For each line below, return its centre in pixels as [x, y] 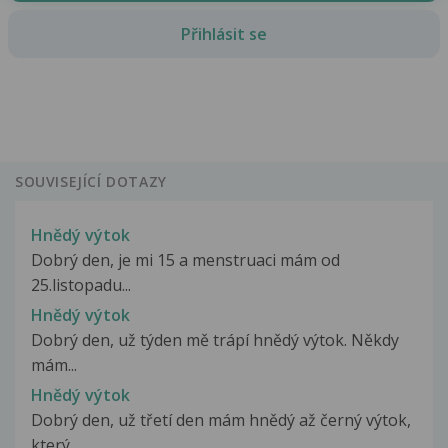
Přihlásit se [224, 33]
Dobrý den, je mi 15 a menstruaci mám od [185, 259]
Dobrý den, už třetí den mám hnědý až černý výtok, [221, 419]
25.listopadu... [81, 284]
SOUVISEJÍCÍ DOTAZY [91, 182]
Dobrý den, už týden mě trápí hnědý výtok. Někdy [215, 339]
